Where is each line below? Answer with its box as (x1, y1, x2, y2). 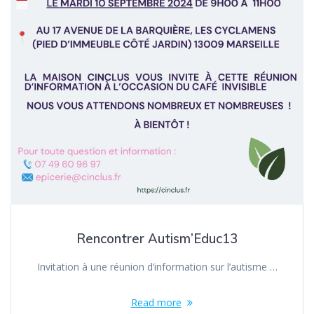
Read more (130, 295, 182, 309)
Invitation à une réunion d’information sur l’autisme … (36, 259, 278, 273)
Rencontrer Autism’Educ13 (76, 230, 238, 247)
